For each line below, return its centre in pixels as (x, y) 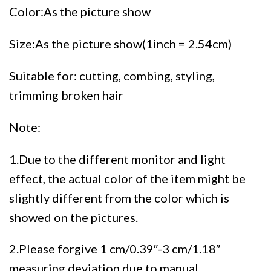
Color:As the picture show (80, 12)
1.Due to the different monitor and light (117, 159)
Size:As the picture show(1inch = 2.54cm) (120, 44)
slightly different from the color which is (119, 198)
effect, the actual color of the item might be (127, 178)
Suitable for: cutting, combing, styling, (112, 76)
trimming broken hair (66, 95)
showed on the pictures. (73, 217)
